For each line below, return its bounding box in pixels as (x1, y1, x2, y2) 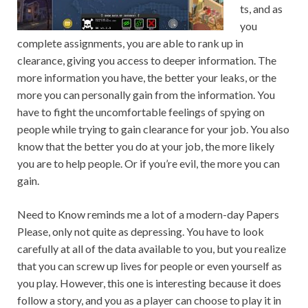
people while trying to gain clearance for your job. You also (17, 122, 289, 135)
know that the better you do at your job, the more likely (17, 139, 274, 153)
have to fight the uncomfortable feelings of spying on (17, 104, 265, 118)
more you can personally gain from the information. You (17, 87, 275, 101)
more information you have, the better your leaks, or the (17, 70, 276, 84)
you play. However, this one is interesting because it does (17, 276, 281, 289)
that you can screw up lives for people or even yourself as (17, 258, 282, 272)
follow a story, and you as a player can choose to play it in (17, 293, 281, 307)
